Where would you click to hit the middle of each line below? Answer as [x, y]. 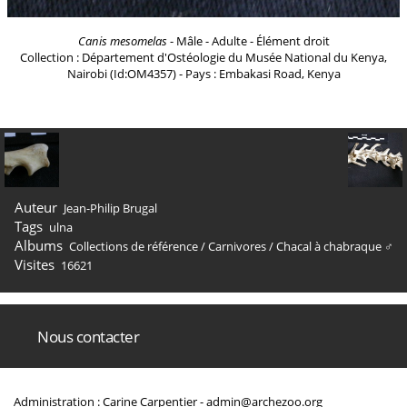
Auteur [35, 207]
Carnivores [237, 246]
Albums [38, 245]
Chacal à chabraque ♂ [335, 246]
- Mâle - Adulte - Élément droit [248, 41]
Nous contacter [88, 337]
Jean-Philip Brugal [110, 208]
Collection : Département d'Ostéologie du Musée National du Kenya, [203, 57]
